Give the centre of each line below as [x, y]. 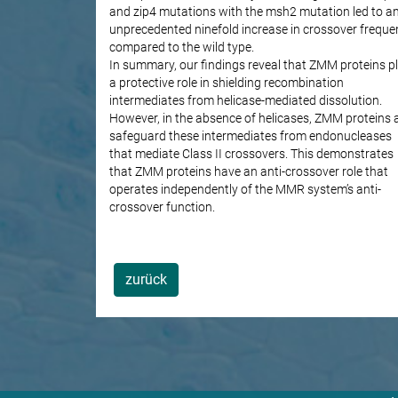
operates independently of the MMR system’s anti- [245, 190]
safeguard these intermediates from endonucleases [250, 137]
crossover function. [162, 208]
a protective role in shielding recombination [226, 84]
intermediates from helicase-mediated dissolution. [245, 101]
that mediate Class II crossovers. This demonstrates [251, 155]
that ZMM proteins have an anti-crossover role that [248, 172]
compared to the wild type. [181, 48]
